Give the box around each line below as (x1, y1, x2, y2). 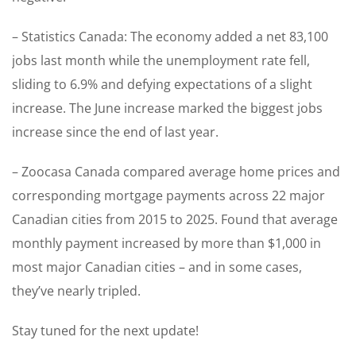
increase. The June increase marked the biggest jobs (12, 99, 323, 118)
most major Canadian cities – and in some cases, (12, 258, 302, 277)
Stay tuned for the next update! (12, 322, 199, 340)
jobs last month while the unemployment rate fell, (12, 52, 310, 70)
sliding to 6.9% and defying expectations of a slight (12, 75, 312, 94)
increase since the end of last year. (12, 123, 219, 141)
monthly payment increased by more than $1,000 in (12, 234, 321, 253)
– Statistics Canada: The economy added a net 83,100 (12, 28, 328, 46)
